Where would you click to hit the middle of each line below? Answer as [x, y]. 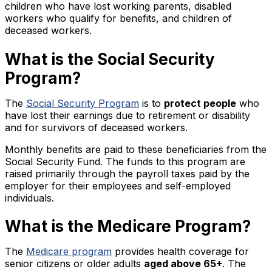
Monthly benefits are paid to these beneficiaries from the [136, 149]
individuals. [29, 198]
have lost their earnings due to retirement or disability [127, 115]
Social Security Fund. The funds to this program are [125, 161]
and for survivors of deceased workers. [96, 127]
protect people [200, 103]
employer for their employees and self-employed [118, 185]
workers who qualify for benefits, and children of [118, 19]
